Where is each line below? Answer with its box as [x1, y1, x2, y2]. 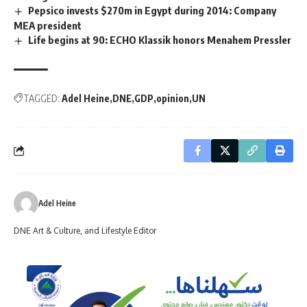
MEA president [14, 19, 82, 32]
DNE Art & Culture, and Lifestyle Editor [14, 225, 156, 236]
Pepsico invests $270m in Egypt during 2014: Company [28, 3, 277, 16]
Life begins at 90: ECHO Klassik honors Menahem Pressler [28, 33, 292, 46]
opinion [156, 92, 189, 104]
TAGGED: [23, 92, 60, 104]
